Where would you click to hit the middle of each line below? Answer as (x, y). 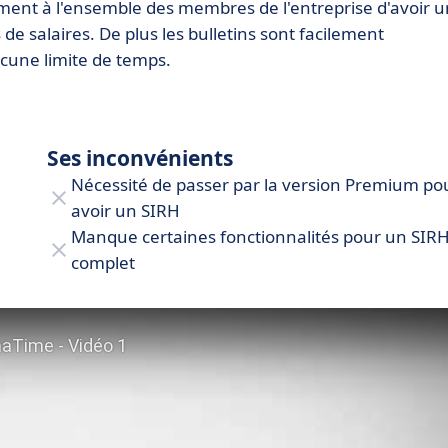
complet (103, 262)
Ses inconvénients (140, 157)
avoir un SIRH (125, 210)
